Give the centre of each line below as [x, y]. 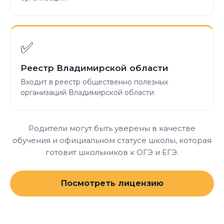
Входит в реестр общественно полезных [94, 82]
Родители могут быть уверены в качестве [112, 128]
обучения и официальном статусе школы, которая [112, 140]
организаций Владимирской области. [88, 92]
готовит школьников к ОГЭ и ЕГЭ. [112, 152]
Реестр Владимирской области [94, 68]
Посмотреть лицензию [112, 183]
